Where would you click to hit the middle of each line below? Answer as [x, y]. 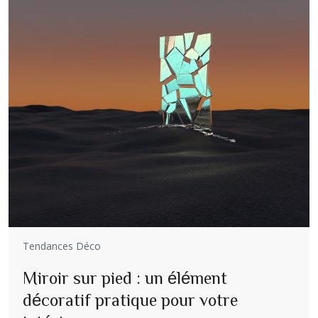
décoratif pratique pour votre [130, 299]
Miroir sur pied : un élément [125, 277]
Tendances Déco [62, 246]
